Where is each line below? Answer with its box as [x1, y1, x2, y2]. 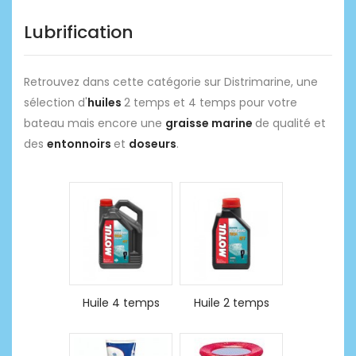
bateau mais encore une [24, 114, 165, 131]
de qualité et [255, 114, 326, 131]
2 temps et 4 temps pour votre [124, 94, 297, 110]
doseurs [129, 135, 176, 152]
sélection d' [24, 94, 87, 110]
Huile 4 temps [82, 294, 160, 311]
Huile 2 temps [193, 294, 269, 311]
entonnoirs [47, 135, 114, 152]
